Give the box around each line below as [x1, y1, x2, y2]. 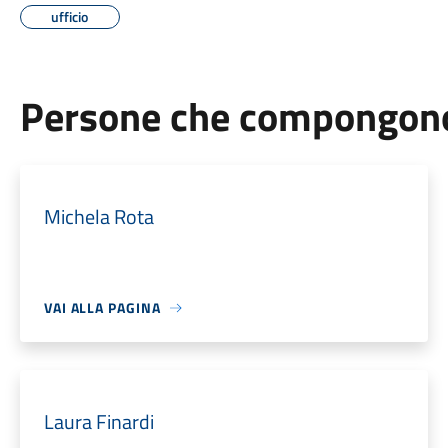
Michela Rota [43, 201, 154, 232]
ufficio [51, 6, 89, 27]
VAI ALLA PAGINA [43, 297, 161, 318]
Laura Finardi [43, 406, 154, 437]
